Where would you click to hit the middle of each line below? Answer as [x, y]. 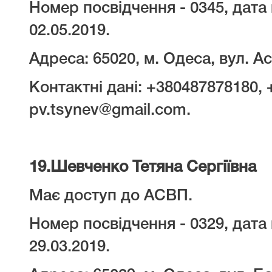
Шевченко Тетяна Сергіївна [153, 168]
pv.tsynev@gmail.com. [110, 110]
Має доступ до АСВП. [111, 196]
